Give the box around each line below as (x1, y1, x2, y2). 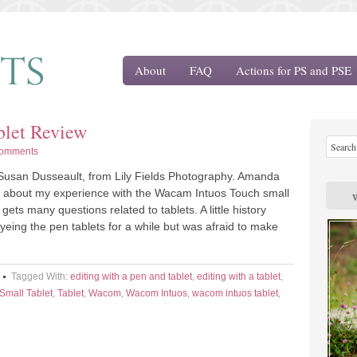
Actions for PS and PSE (236, 62, 351, 78)
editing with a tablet (197, 271, 280, 282)
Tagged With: (11, 271, 70, 282)
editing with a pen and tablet (70, 271, 192, 282)
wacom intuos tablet (192, 288, 278, 299)
